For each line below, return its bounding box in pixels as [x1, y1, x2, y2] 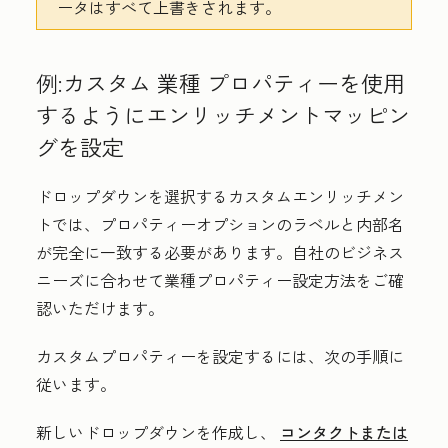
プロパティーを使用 [201, 66, 405, 99]
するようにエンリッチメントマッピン [36, 98, 410, 131]
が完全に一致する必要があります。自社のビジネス [36, 240, 404, 265]
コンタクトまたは [280, 420, 408, 445]
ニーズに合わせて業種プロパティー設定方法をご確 [36, 268, 404, 293]
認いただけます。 [36, 296, 164, 321]
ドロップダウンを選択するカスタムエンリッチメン [36, 184, 404, 209]
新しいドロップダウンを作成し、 [36, 420, 280, 445]
